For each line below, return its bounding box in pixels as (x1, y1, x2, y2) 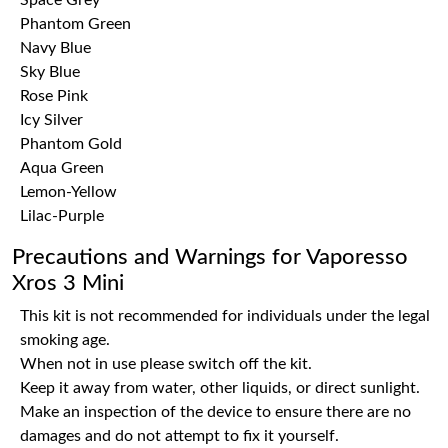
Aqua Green (20, 160, 104, 176)
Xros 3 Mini (12, 272, 124, 294)
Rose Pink (20, 88, 88, 104)
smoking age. (20, 332, 110, 348)
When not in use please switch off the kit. (20, 356, 312, 372)
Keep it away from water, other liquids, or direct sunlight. (20, 380, 420, 396)
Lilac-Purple (20, 208, 104, 224)
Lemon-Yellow (20, 184, 117, 200)
